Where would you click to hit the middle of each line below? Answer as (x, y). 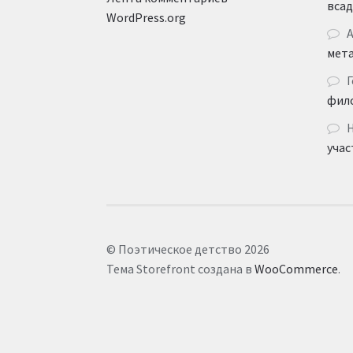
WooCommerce (296, 268)
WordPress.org (146, 18)
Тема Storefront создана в (180, 268)
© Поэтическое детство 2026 (188, 249)
